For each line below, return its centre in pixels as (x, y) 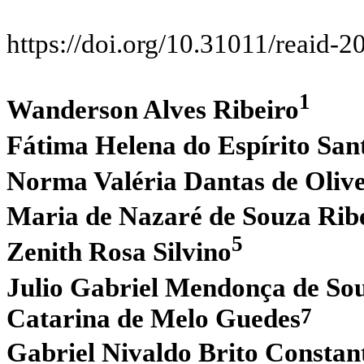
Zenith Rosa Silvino (119, 252)
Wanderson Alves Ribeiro (153, 109)
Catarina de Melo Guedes (154, 318)
